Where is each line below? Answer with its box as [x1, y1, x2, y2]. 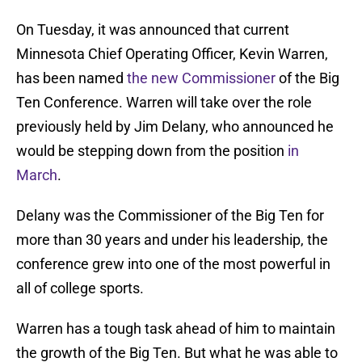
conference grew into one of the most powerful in [16, 255, 330, 273]
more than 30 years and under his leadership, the [16, 231, 328, 249]
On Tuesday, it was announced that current [16, 21, 289, 39]
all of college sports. [16, 280, 144, 297]
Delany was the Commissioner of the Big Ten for [16, 207, 324, 225]
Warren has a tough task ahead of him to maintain [16, 320, 335, 338]
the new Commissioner [127, 69, 276, 87]
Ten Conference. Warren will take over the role [16, 94, 312, 112]
